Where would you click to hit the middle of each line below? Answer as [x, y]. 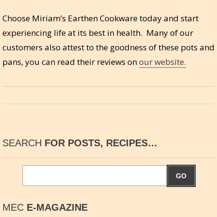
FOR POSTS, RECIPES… [100, 143]
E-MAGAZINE [56, 208]
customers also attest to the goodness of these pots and [108, 47]
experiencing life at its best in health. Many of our [98, 33]
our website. [163, 62]
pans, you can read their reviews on [71, 62]
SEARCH [22, 143]
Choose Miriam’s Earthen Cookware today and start [101, 18]
